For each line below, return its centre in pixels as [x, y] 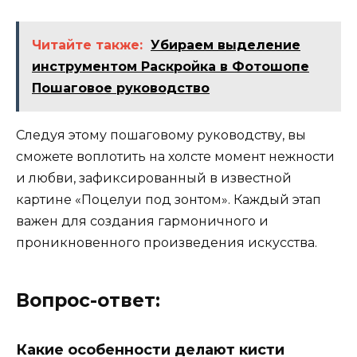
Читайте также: [87, 45]
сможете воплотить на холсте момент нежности [175, 157]
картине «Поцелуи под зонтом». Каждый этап [169, 200]
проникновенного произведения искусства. [167, 243]
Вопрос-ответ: [88, 301]
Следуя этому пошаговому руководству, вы [161, 135]
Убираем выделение [226, 45]
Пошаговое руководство [121, 88]
